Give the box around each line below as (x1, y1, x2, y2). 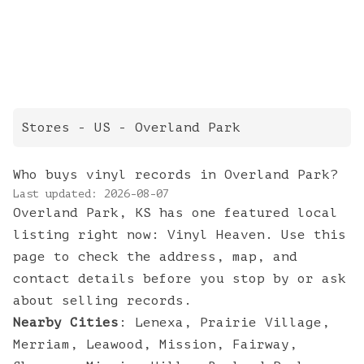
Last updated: (13, 188, 104, 200)
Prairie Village (200, 315, 322, 330)
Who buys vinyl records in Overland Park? (13, 167, 338, 182)
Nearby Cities (13, 315, 119, 330)
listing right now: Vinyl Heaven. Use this (13, 227, 346, 242)
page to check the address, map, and (13, 249, 297, 264)
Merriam (13, 337, 70, 352)
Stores (21, 120, 70, 135)
